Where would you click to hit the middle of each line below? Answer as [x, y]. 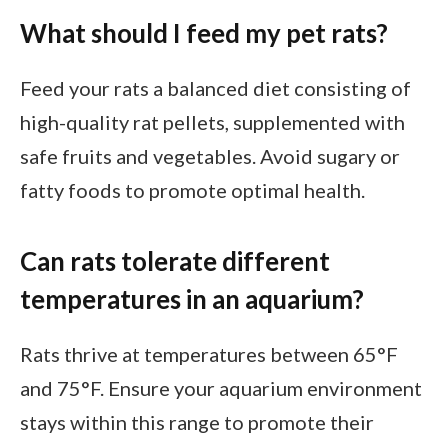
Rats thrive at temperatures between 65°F [209, 353]
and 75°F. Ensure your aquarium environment [221, 387]
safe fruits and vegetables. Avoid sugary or [210, 155]
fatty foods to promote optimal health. [192, 189]
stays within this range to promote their [197, 421]
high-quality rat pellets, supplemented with [212, 121]
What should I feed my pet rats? [204, 32]
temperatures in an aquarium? [192, 298]
